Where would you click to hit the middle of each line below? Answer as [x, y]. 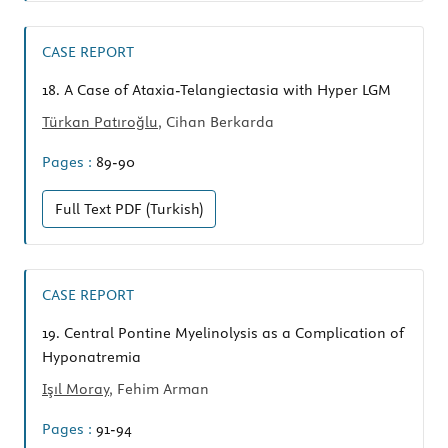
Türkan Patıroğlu [100, 122]
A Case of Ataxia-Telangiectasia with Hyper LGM [225, 90]
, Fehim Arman [159, 389]
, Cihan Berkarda [216, 122]
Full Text [85, 209]
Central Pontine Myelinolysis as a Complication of [232, 333]
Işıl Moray [75, 389]
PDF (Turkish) [159, 209]
